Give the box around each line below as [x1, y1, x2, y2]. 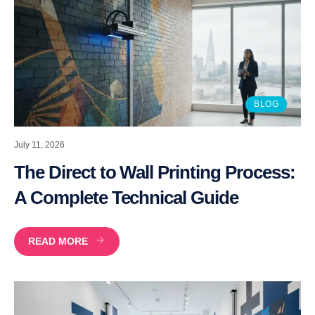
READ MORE [28, 235, 88, 247]
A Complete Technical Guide [14, 186, 238, 208]
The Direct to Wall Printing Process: [14, 161, 295, 183]
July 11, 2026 [14, 139, 65, 150]
